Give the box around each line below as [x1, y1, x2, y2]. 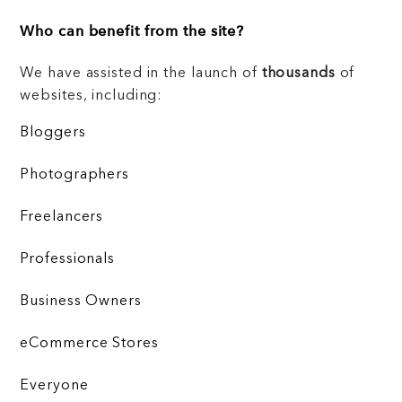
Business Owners [20, 293, 142, 309]
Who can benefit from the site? [20, 22, 245, 42]
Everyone [20, 378, 89, 393]
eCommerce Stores [20, 336, 159, 351]
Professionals [20, 251, 115, 267]
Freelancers [20, 209, 104, 224]
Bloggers [20, 125, 86, 140]
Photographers [20, 167, 129, 182]
